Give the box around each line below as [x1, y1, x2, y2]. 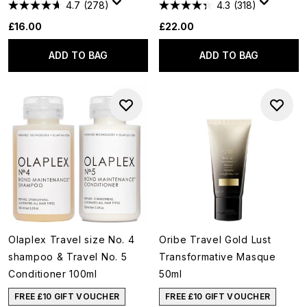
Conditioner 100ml [8, 268, 97, 280]
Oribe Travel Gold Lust [159, 234, 271, 245]
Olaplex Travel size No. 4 [8, 234, 135, 245]
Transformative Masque [159, 251, 276, 262]
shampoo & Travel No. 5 [8, 251, 127, 262]
